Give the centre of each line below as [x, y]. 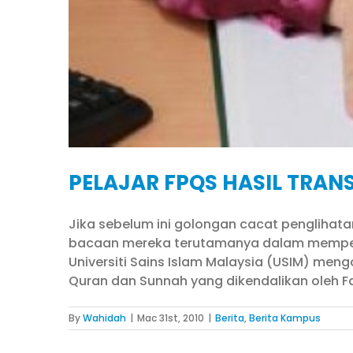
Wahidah [104, 318]
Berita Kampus [285, 318]
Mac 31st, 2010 [171, 318]
